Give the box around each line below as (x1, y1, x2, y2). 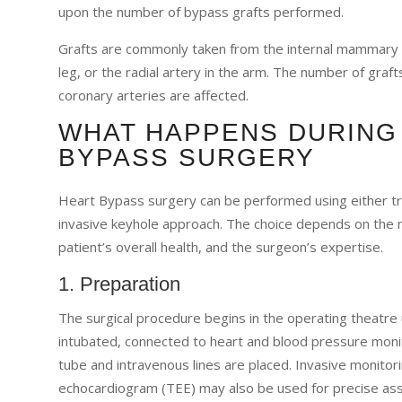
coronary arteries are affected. (57, 85, 249, 104)
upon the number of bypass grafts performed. (57, 2, 347, 21)
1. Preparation (57, 272, 180, 295)
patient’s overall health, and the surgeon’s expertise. (57, 237, 383, 256)
